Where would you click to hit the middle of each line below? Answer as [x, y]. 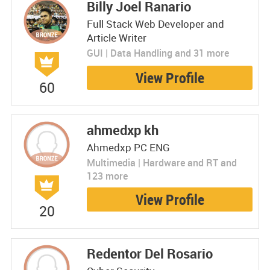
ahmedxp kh [122, 130]
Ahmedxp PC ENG [128, 148]
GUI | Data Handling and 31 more [158, 53]
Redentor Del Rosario [149, 254]
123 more [107, 176]
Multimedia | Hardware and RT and [162, 163]
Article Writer [116, 38]
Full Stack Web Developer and [155, 24]
